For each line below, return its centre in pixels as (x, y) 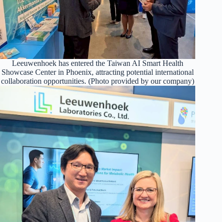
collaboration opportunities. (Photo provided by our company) (98, 81)
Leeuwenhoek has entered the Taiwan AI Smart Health (98, 63)
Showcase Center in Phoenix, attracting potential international (98, 72)
